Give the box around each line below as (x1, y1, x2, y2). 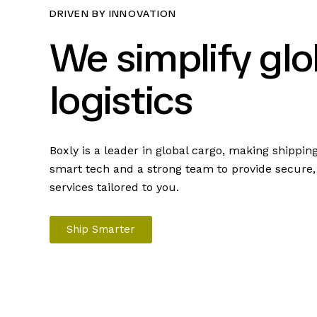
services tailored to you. (50, 180, 179, 195)
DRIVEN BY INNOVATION (50, 8, 177, 21)
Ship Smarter (67, 222, 135, 236)
